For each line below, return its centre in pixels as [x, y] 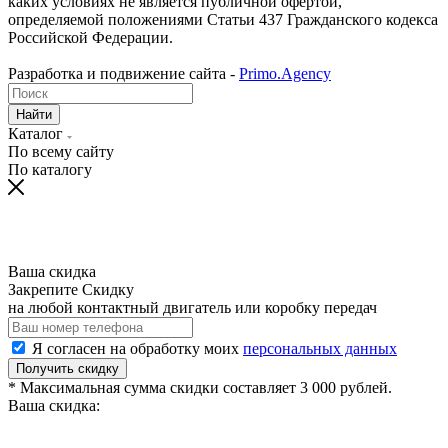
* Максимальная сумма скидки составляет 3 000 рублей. [200, 388]
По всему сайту [61, 152]
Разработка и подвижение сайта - [123, 74]
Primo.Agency [285, 74]
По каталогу [50, 170]
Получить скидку [67, 369]
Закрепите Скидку [71, 290]
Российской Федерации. [90, 38]
